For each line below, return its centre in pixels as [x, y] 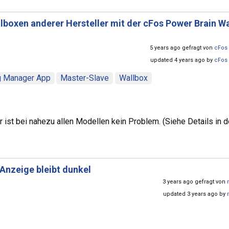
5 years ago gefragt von [182, 48]
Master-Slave [85, 78]
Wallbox [133, 78]
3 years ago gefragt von [195, 181]
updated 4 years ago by [182, 60]
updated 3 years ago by [195, 194]
